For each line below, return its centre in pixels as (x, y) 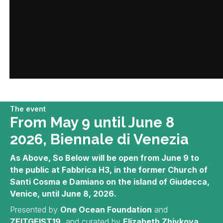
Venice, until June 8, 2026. (63, 194)
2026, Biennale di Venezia (99, 139)
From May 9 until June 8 (92, 122)
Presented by (35, 210)
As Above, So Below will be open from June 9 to (105, 158)
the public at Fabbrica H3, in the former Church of (109, 170)
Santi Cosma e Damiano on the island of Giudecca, (110, 182)
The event (28, 109)
